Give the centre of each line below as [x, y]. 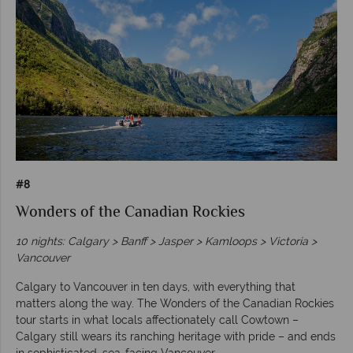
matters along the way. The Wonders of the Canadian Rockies [175, 303]
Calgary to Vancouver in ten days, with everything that [156, 286]
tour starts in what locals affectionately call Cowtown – [157, 320]
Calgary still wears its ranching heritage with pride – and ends [176, 336]
